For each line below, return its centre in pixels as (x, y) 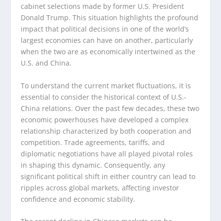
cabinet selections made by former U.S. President (103, 6)
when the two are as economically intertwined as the (108, 52)
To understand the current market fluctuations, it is (106, 85)
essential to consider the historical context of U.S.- (104, 97)
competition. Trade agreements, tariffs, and (93, 142)
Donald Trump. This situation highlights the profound (110, 18)
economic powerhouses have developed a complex (105, 119)
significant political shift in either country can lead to (108, 176)
